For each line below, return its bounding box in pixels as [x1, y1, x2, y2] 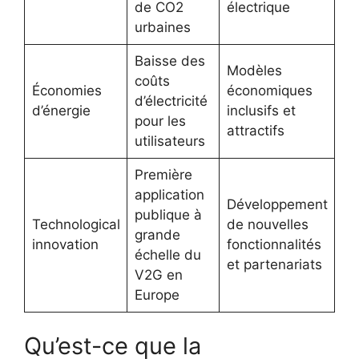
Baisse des [134, 52, 205, 69]
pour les [134, 112, 186, 129]
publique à [134, 206, 202, 223]
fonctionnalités [226, 236, 321, 252]
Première [134, 166, 192, 183]
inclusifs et [226, 102, 296, 119]
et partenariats [226, 256, 322, 272]
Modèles [226, 62, 282, 79]
